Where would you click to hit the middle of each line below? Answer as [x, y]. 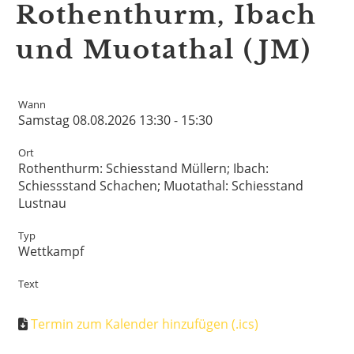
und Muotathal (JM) [164, 49]
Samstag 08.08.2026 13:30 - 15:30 [115, 120]
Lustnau [42, 203]
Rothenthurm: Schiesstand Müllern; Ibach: [143, 168]
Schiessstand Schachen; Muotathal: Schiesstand [161, 185]
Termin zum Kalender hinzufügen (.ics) [145, 324]
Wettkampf [51, 251]
